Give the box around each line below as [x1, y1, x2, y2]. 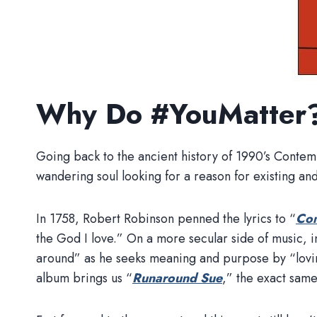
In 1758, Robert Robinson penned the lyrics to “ [36, 209, 296, 228]
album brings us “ [36, 269, 132, 287]
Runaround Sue [132, 269, 222, 287]
